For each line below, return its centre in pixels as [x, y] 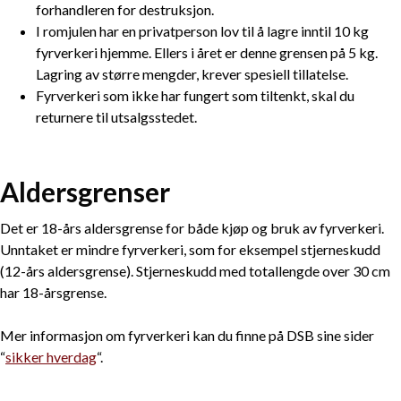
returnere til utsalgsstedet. [116, 117]
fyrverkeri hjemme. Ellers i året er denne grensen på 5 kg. [207, 53]
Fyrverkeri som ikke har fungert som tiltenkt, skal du [195, 96]
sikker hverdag [51, 357]
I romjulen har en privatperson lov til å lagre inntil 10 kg [202, 31]
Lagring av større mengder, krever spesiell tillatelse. [192, 74]
